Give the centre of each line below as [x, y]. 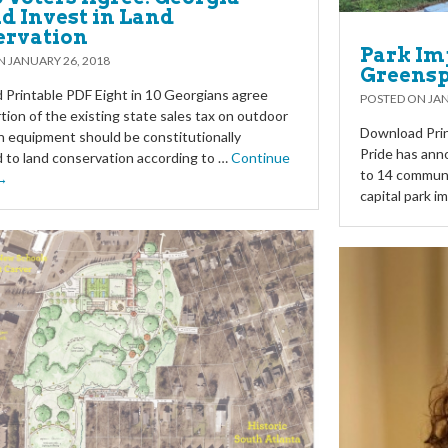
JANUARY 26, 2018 [59, 61]
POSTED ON [394, 99]
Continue [260, 158]
